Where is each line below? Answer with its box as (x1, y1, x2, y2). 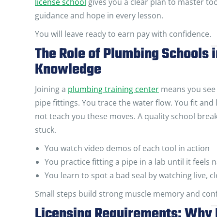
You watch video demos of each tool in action (45, 143, 210, 154)
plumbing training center (68, 84, 159, 94)
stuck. (35, 124, 56, 135)
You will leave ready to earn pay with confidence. (35, 29, 211, 39)
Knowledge (35, 59, 101, 81)
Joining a (35, 84, 68, 94)
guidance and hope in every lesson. (35, 10, 163, 21)
